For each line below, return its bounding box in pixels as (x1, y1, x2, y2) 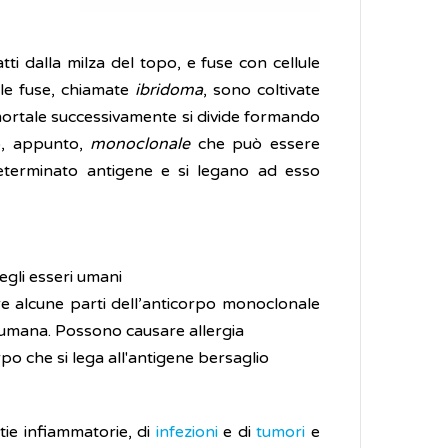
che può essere (190, 134, 321, 154)
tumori (256, 422, 312, 442)
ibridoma (135, 80, 203, 100)
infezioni (155, 422, 224, 442)
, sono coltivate (203, 80, 320, 100)
